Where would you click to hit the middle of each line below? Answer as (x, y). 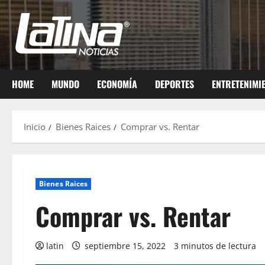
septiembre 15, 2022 (125, 246)
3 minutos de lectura (215, 246)
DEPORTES (174, 84)
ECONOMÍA (117, 84)
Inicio (35, 127)
